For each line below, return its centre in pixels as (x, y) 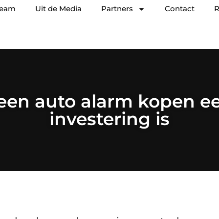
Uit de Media (58, 9)
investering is (109, 119)
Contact (180, 9)
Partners (117, 9)
